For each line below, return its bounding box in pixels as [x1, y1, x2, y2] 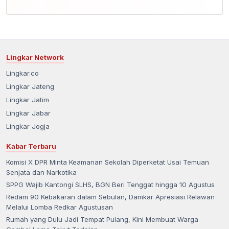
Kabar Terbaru [6, 142, 56, 151]
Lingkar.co [6, 69, 39, 78]
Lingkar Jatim [6, 96, 49, 104]
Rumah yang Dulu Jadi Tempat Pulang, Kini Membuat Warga [6, 215, 198, 224]
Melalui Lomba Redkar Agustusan [6, 203, 113, 212]
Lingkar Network [6, 53, 64, 62]
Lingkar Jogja [6, 122, 50, 131]
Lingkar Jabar [6, 109, 51, 118]
